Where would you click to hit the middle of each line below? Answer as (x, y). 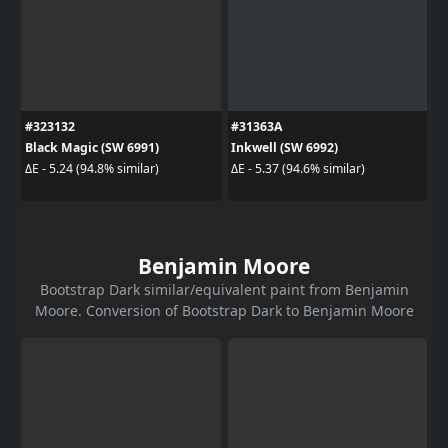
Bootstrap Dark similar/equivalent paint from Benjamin (224, 289)
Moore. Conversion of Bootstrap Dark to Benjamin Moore (224, 310)
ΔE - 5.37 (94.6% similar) (298, 168)
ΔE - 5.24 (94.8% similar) (91, 168)
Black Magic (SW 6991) (91, 147)
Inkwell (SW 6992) (284, 147)
